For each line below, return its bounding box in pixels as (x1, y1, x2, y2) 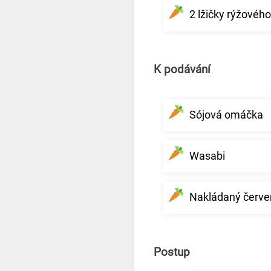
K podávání (154, 63, 211, 77)
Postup (154, 246, 190, 260)
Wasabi (189, 149, 225, 163)
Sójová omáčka (189, 108, 263, 121)
